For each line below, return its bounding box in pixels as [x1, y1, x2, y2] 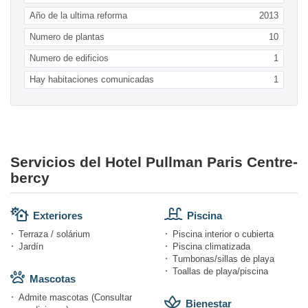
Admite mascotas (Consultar [19, 292, 132, 303]
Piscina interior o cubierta [173, 229, 274, 240]
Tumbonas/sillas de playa [173, 254, 274, 265]
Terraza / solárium [19, 229, 90, 240]
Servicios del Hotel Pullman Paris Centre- [10, 154, 298, 170]
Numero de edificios [30, 53, 109, 64]
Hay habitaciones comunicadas [30, 74, 154, 85]
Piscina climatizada [173, 241, 250, 252]
